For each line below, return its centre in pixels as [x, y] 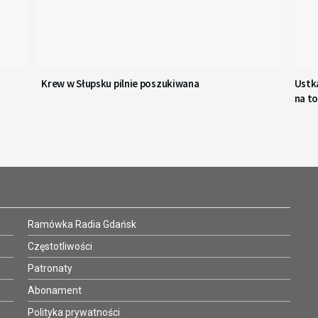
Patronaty [50, 269]
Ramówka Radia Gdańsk [82, 225]
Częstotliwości [60, 247]
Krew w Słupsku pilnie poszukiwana [120, 84]
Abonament [55, 291]
